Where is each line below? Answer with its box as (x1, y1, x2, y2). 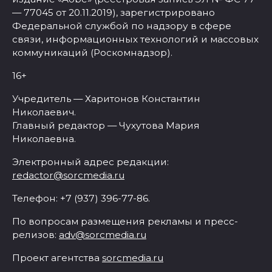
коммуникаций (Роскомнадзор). (12, 46, 172, 58)
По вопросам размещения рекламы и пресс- (12, 215, 238, 227)
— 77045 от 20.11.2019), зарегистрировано (12, 6, 215, 18)
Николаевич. (12, 106, 76, 118)
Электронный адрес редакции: (12, 155, 169, 168)
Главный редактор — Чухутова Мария (12, 119, 200, 131)
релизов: (12, 228, 59, 240)
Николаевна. (12, 132, 76, 144)
